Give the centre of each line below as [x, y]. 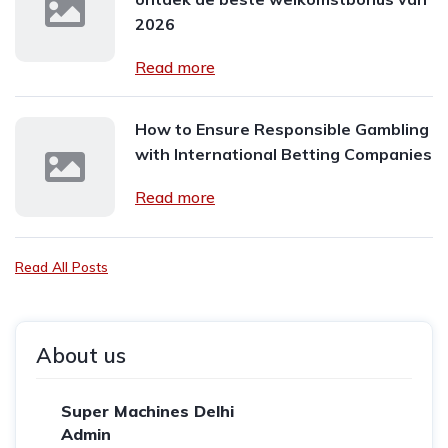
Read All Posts [61, 267]
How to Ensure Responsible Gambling [282, 129]
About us [81, 355]
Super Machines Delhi [147, 411]
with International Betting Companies [283, 154]
